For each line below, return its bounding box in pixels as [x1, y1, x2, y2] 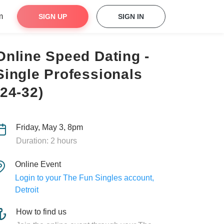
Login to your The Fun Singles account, [14, 173, 154, 182]
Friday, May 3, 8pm [15, 123, 83, 131]
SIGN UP [38, 12, 67, 20]
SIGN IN [118, 12, 144, 20]
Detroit [14, 185, 38, 194]
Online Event [14, 160, 61, 168]
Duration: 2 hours [15, 136, 77, 145]
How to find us [16, 207, 66, 216]
